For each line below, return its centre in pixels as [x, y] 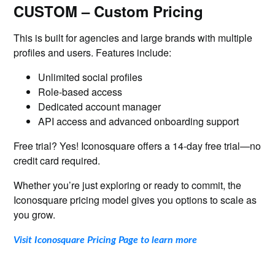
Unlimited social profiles [91, 77]
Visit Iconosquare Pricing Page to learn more [106, 240]
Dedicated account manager [100, 107]
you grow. [35, 215]
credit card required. [58, 161]
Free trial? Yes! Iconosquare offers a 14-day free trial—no [137, 146]
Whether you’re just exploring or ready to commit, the [128, 185]
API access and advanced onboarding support [139, 121]
